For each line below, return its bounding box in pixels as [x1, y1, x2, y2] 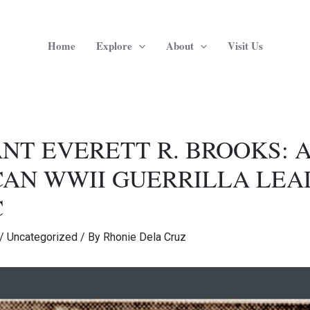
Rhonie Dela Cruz [103, 230, 186, 244]
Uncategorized [7, 230, 77, 244]
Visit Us [227, 37, 263, 53]
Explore [95, 37, 132, 53]
